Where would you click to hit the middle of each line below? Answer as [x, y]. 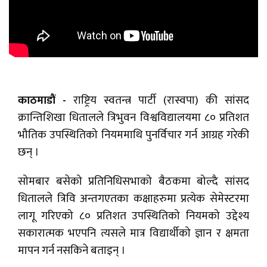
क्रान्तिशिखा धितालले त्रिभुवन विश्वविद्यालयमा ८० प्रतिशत [133, 118]
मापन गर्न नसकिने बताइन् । [72, 251]
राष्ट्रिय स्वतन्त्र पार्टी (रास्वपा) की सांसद [161, 101]
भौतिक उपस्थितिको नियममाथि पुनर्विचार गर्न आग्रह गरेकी [133, 135]
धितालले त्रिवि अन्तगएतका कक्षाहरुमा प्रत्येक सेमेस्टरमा [133, 199]
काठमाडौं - [46, 101]
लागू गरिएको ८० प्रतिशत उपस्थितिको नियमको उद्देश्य [133, 216]
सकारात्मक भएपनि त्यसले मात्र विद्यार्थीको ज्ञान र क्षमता [133, 234]
